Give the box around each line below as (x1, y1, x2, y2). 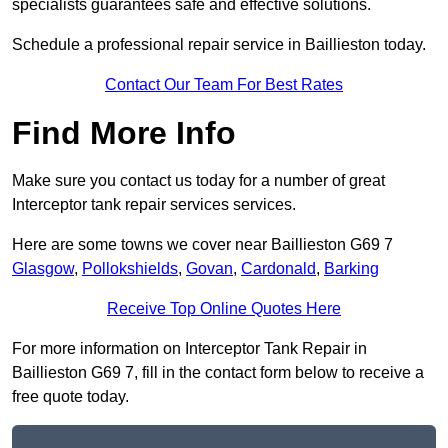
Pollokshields (82, 260, 178, 278)
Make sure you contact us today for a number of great (12, 172, 385, 190)
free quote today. (12, 388, 129, 406)
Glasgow (12, 260, 74, 278)
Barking (324, 260, 379, 278)
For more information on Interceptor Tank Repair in (12, 340, 367, 358)
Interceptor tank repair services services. (12, 196, 296, 214)
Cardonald (241, 260, 316, 278)
